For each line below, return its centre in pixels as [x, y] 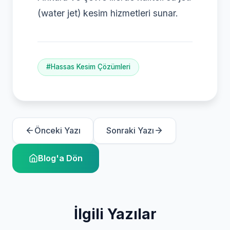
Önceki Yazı [57, 130]
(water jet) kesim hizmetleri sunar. [108, 13]
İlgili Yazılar [115, 214]
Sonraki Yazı [130, 130]
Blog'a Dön [60, 158]
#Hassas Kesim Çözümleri [88, 67]
